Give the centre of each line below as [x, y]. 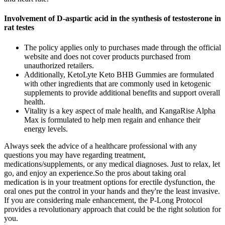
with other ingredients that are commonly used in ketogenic [118, 83]
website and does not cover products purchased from [107, 56]
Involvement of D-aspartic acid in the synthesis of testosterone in [113, 19]
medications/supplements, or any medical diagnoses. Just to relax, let [112, 164]
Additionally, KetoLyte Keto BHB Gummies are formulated [119, 74]
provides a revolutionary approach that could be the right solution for [113, 209]
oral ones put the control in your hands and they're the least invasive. [112, 191]
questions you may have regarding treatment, [75, 155]
